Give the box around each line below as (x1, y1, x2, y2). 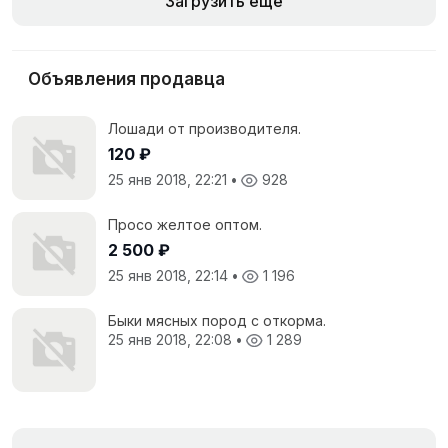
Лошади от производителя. (108, 119, 301, 137)
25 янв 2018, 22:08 (108, 330, 236, 348)
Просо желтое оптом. (108, 215, 262, 233)
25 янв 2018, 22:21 (108, 170, 231, 188)
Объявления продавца (28, 68, 225, 89)
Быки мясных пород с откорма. (108, 311, 326, 329)
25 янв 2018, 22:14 (108, 266, 232, 284)
